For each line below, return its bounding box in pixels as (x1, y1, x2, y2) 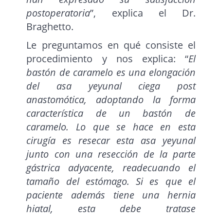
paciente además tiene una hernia (26, 188, 196, 202)
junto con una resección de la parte (26, 147, 196, 161)
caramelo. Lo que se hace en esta (26, 120, 196, 134)
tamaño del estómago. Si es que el (26, 175, 196, 188)
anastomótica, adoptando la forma (26, 93, 196, 107)
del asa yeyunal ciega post (26, 79, 196, 93)
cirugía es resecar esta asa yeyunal (26, 134, 196, 147)
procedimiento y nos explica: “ (26, 52, 188, 66)
